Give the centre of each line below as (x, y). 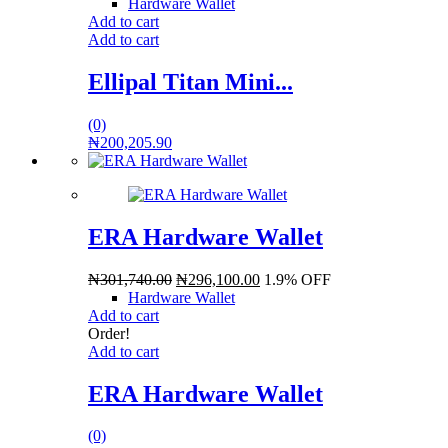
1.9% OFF (297, 279)
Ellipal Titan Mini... (190, 81)
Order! (109, 333)
